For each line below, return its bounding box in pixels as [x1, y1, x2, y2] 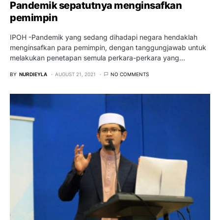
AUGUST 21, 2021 [55, 71, 96, 77]
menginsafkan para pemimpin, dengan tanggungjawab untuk [10, 43, 206, 52]
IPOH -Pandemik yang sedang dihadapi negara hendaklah [10, 32, 197, 41]
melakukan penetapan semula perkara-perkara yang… [10, 53, 185, 62]
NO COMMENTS [110, 71, 149, 77]
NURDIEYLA [19, 71, 47, 77]
